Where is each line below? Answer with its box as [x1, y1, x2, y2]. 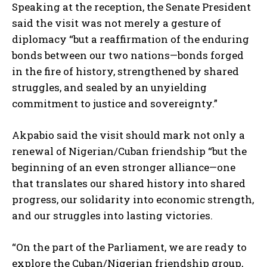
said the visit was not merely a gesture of [12, 16, 221, 30]
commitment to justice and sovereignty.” [12, 97, 218, 111]
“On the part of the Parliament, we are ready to [12, 240, 247, 254]
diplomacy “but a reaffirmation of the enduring [12, 32, 249, 46]
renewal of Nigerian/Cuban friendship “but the [12, 144, 247, 159]
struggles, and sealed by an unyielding [12, 80, 207, 95]
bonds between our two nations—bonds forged [12, 48, 244, 63]
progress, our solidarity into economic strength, [12, 193, 254, 207]
